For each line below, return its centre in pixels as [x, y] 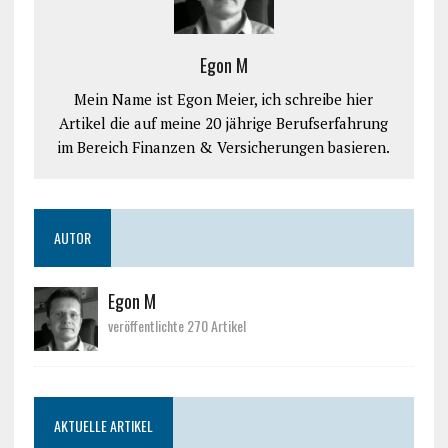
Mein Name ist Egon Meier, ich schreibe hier [224, 99]
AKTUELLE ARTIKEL [103, 426]
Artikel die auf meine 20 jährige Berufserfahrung [224, 123]
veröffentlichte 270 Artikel [176, 326]
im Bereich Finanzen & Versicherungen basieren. [224, 147]
